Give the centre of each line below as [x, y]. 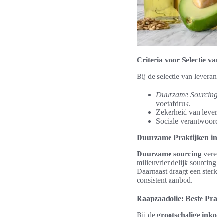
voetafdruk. [173, 104]
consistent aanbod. [165, 180]
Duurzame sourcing [169, 154]
